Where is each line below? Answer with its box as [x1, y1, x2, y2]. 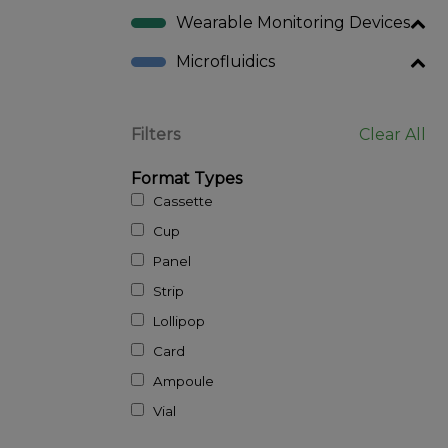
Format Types [130, 169, 242, 188]
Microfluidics [175, 52, 275, 71]
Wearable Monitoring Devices [175, 13, 410, 32]
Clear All [359, 125, 427, 144]
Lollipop [143, 313, 205, 329]
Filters [130, 125, 180, 144]
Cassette [143, 193, 213, 209]
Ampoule [143, 373, 214, 389]
